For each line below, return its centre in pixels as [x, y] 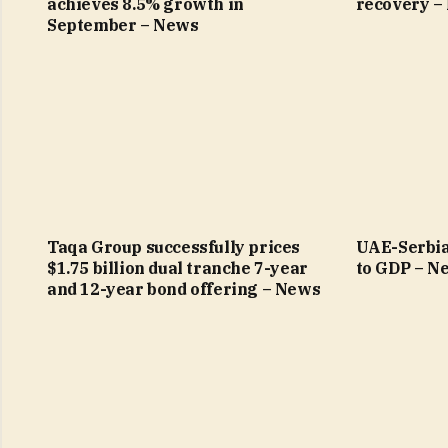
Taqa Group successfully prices [174, 246]
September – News [123, 24]
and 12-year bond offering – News [184, 288]
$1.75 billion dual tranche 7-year [177, 267]
